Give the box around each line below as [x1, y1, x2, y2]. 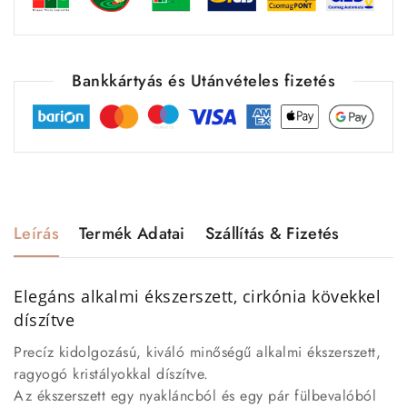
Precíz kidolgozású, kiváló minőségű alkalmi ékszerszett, [14, 341, 381, 362]
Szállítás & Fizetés [204, 221, 340, 245]
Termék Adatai [78, 221, 185, 245]
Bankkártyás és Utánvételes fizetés [72, 68, 335, 93]
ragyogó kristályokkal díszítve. [14, 362, 209, 384]
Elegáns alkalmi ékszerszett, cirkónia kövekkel [14, 284, 381, 307]
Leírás [14, 221, 59, 245]
